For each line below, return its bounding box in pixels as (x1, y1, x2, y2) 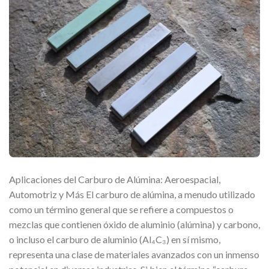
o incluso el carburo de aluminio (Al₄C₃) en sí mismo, (9, 234, 220, 246)
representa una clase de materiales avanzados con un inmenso (9, 249, 259, 261)
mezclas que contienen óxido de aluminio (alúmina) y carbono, (9, 219, 260, 231)
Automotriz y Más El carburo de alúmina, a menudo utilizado (9, 189, 255, 201)
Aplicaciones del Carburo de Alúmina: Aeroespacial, (9, 174, 220, 186)
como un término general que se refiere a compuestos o (9, 204, 234, 216)
